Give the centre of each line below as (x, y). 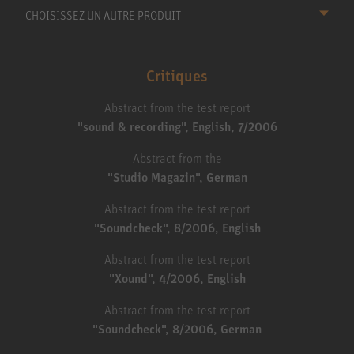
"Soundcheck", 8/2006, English (177, 227)
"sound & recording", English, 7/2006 (177, 126)
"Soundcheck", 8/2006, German (177, 328)
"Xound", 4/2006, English (177, 278)
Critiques (177, 75)
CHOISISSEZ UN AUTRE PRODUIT (103, 15)
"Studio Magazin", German (177, 177)
